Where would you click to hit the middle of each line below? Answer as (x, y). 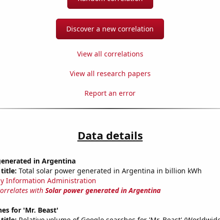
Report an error (110, 93)
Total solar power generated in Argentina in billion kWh (109, 171)
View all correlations (110, 54)
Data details (110, 135)
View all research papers (110, 74)
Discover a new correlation (110, 29)
